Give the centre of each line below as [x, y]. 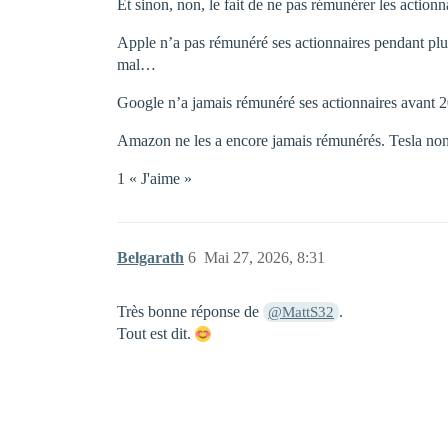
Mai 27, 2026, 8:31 [264, 257]
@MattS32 [301, 311]
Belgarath [150, 257]
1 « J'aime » [154, 178]
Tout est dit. [156, 333]
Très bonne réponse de [190, 311]
